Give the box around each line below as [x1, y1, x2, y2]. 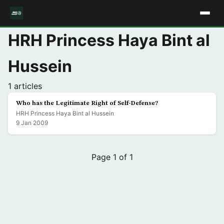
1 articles [8, 81, 42, 91]
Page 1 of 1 [91, 152, 133, 162]
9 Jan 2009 [16, 119, 48, 126]
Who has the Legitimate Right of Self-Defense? [16, 100, 158, 106]
